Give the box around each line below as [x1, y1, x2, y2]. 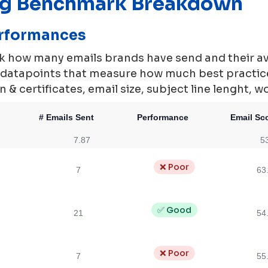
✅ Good [157, 205, 191, 215]
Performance [137, 112, 188, 122]
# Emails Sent [39, 112, 94, 122]
